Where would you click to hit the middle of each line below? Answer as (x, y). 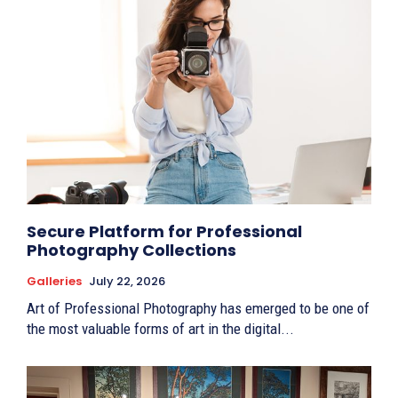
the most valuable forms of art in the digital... (160, 328)
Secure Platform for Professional (164, 231)
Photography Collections (131, 250)
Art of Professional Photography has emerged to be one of (198, 308)
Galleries (54, 281)
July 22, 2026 (127, 281)
